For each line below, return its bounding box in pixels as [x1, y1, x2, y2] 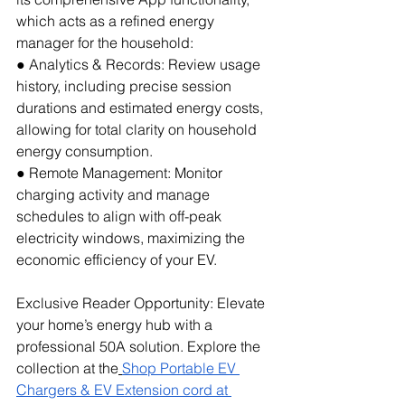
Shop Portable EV [122, 358, 240, 377]
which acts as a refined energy [16, 11, 218, 30]
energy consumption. [16, 141, 153, 160]
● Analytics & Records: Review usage [16, 54, 264, 73]
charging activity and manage [16, 184, 213, 203]
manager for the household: [16, 33, 193, 52]
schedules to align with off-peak [16, 206, 225, 225]
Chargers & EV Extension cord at [16, 380, 231, 399]
